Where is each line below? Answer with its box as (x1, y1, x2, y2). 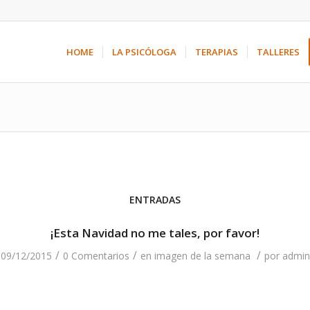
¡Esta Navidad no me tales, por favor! (51, 225, 259, 241)
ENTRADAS (129, 193, 181, 206)
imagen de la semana (154, 249, 250, 262)
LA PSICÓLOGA (112, 46, 177, 58)
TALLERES (257, 46, 300, 58)
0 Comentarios (62, 249, 129, 262)
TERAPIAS (195, 46, 239, 58)
